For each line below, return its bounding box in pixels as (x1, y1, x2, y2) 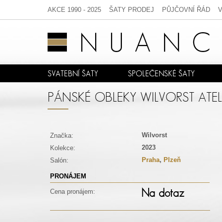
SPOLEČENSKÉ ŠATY (127, 69, 195, 78)
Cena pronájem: (50, 188, 95, 195)
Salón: (50, 157, 68, 164)
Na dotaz (141, 186, 184, 199)
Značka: (50, 132, 73, 139)
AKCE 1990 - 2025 (48, 6, 101, 13)
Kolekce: (50, 144, 75, 152)
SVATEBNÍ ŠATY (48, 69, 98, 78)
